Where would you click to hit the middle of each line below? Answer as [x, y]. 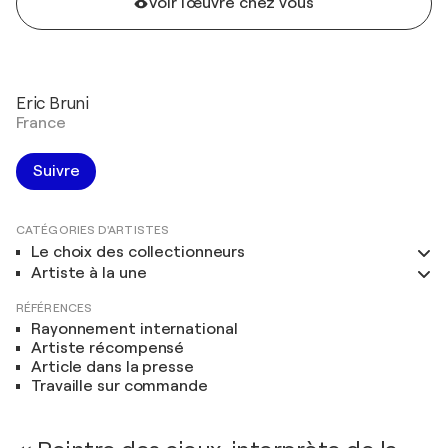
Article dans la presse [112, 367]
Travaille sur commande [119, 386]
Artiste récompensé [108, 348]
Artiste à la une [89, 273]
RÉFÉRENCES [54, 308]
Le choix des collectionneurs [138, 252]
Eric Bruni [52, 103]
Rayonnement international [134, 329]
